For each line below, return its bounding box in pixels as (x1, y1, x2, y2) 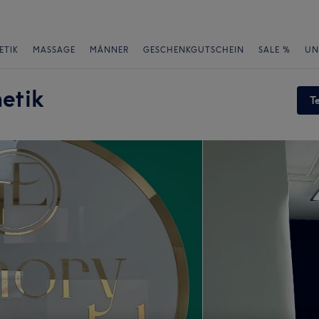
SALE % (258, 45, 291, 55)
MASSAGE (33, 45, 75, 55)
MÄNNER (90, 45, 129, 55)
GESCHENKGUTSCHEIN (143, 45, 244, 55)
